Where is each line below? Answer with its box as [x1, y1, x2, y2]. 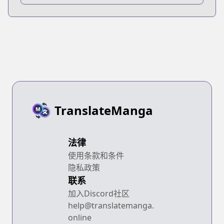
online [68, 211, 91, 223]
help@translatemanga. [68, 199, 154, 211]
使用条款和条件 [68, 149, 124, 161]
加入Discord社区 [68, 187, 129, 199]
